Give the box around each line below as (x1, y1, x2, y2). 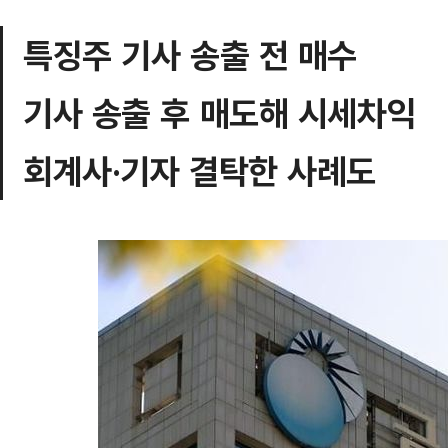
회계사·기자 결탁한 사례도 (23, 147, 376, 195)
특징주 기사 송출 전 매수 (23, 31, 357, 79)
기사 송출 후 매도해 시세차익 (23, 89, 417, 137)
